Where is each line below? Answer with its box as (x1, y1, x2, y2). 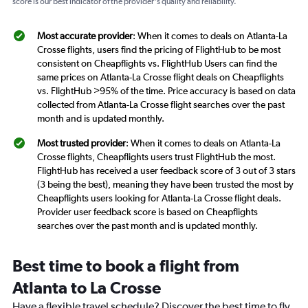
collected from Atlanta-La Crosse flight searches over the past (37, 99, 285, 111)
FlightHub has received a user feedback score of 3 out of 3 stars (37, 165, 296, 177)
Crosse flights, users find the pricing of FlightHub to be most (37, 44, 280, 56)
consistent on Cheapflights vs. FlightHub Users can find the (37, 58, 277, 69)
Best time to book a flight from (12, 256, 239, 276)
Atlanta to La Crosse (12, 278, 161, 298)
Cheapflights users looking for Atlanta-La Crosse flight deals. (37, 192, 281, 204)
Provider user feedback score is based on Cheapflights (37, 206, 258, 218)
